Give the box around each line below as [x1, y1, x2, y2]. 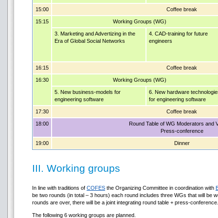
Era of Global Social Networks [54, 38, 125, 44]
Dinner [174, 140, 190, 146]
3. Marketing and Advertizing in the [54, 31, 135, 36]
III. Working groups [32, 163, 120, 174]
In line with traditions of [32, 185, 87, 191]
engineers [149, 38, 172, 44]
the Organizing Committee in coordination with [105, 185, 216, 191]
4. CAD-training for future [149, 31, 208, 36]
